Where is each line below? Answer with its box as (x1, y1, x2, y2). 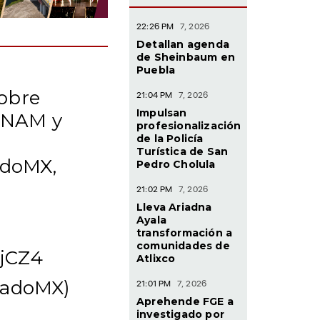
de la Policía (136, 131, 204, 145)
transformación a (136, 226, 233, 239)
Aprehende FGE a (136, 294, 234, 308)
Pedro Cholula (136, 157, 216, 171)
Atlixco (136, 251, 176, 265)
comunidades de (136, 239, 230, 252)
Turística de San (136, 144, 229, 158)
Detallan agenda (136, 37, 229, 51)
